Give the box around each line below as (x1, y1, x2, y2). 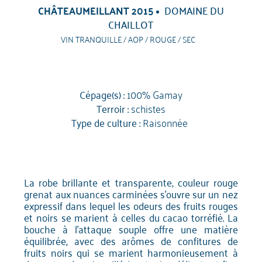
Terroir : (96, 99, 129, 118)
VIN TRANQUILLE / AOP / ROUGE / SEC (60, 32, 195, 47)
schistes (130, 99, 166, 118)
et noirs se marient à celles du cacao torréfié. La (24, 208, 238, 227)
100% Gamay (126, 85, 182, 104)
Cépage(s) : (79, 85, 125, 104)
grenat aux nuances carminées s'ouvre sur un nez (24, 184, 238, 204)
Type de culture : (71, 113, 141, 132)
